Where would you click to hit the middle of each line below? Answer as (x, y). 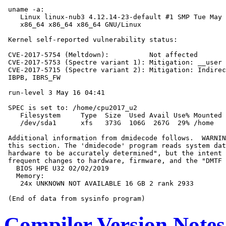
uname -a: (24, 10)
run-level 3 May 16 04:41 (54, 93)
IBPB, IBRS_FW (32, 78)
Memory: (24, 176)
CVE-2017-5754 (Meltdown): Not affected (101, 55)
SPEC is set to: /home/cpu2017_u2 (71, 108)
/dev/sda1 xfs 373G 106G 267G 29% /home (109, 123)
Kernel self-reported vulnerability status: (91, 40)
